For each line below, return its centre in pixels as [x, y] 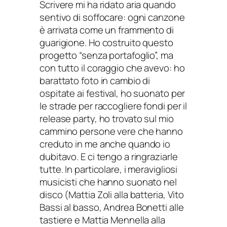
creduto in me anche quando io [105, 144]
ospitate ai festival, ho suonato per [112, 93]
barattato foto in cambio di [95, 81]
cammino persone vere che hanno [111, 131]
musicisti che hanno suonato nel [108, 182]
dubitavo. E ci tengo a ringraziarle [109, 157]
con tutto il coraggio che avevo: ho [112, 68]
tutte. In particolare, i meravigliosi [109, 169]
